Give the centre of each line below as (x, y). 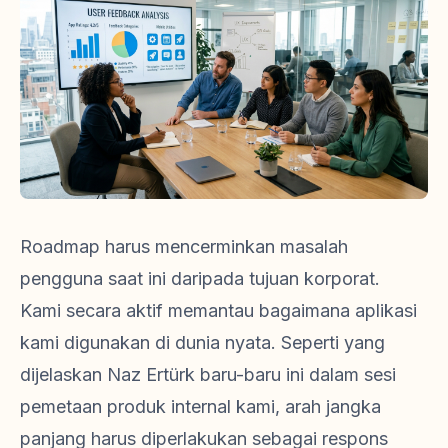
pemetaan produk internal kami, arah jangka (200, 407)
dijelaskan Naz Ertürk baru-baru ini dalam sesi (208, 375)
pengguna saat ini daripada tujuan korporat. (200, 279)
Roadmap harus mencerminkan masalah (184, 247)
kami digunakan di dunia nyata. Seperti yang (202, 343)
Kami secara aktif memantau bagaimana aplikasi (218, 311)
